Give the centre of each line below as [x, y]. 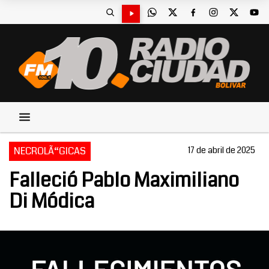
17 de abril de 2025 [222, 150]
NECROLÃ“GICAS [50, 151]
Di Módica [52, 201]
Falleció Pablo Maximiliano [124, 180]
